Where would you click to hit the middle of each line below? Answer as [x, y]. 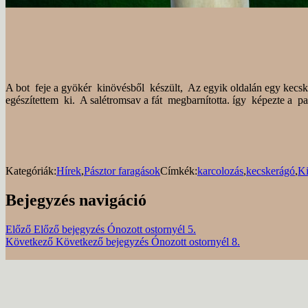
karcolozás [220, 170]
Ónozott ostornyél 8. [196, 241]
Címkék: [179, 170]
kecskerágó [271, 170]
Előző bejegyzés [69, 229]
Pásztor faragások [122, 170]
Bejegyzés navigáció [76, 200]
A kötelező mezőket [207, 294]
